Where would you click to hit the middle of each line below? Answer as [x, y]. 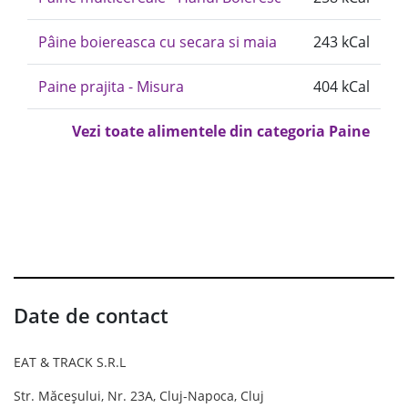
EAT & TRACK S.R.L [70, 362]
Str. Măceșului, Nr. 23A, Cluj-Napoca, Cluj [139, 396]
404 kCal [342, 87]
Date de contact [91, 315]
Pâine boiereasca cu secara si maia [158, 42]
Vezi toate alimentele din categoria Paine [221, 131]
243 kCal [342, 42]
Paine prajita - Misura [111, 87]
